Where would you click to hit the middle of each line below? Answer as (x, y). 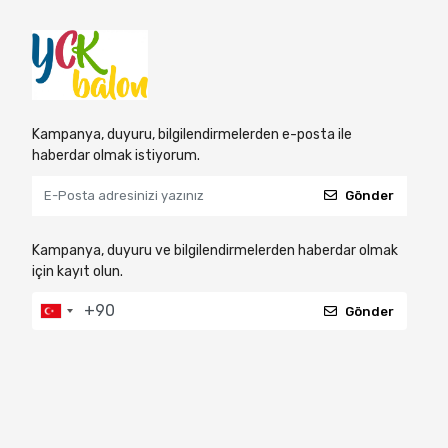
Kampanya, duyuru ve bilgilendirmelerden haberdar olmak (215, 250)
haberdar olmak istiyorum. (116, 155)
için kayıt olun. (77, 271)
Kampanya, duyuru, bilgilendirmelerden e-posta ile (192, 134)
